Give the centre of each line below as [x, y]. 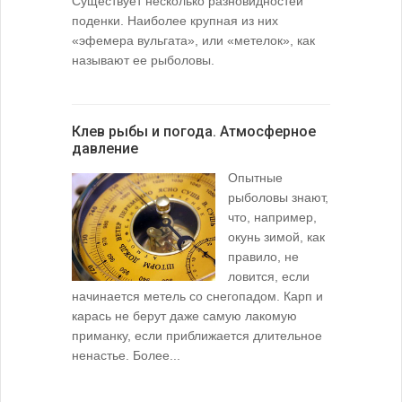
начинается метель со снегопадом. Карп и [197, 297]
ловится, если [269, 277]
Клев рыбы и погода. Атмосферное [194, 132]
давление [105, 149]
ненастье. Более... [126, 356]
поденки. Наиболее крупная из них [175, 21]
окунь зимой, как [276, 237]
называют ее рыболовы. [143, 61]
